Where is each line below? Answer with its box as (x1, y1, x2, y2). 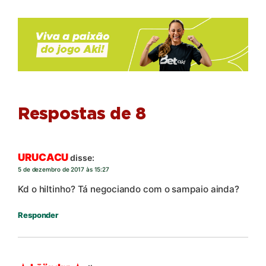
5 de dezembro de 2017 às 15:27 (18, 165, 109, 173)
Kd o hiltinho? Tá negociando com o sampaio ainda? (18, 183, 240, 195)
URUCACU (18, 151, 69, 163)
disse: (70, 152, 94, 163)
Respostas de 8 (18, 106, 146, 123)
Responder (18, 210, 59, 220)
